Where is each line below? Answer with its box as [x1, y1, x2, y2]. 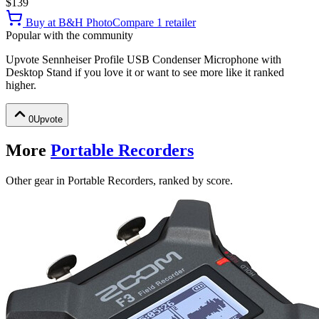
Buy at [23, 16, 58, 28]
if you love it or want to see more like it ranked [72, 66, 284, 78]
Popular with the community [6, 28, 133, 41]
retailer [162, 16, 196, 28]
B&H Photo [58, 16, 113, 28]
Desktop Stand [6, 66, 72, 78]
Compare [113, 16, 157, 28]
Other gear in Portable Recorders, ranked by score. [6, 174, 233, 187]
